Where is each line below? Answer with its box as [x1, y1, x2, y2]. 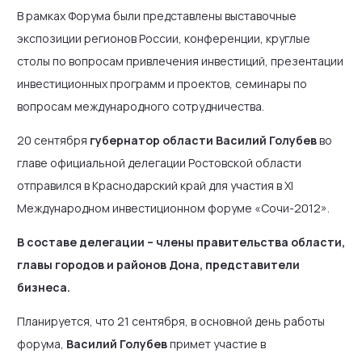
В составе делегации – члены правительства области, [17, 234, 345, 250]
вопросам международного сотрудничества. [17, 99, 264, 114]
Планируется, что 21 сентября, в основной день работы [17, 314, 325, 329]
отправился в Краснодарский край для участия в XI [17, 178, 293, 193]
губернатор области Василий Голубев [90, 133, 317, 148]
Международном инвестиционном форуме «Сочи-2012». [17, 200, 330, 216]
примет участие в [167, 336, 266, 351]
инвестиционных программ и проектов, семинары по [17, 76, 307, 91]
